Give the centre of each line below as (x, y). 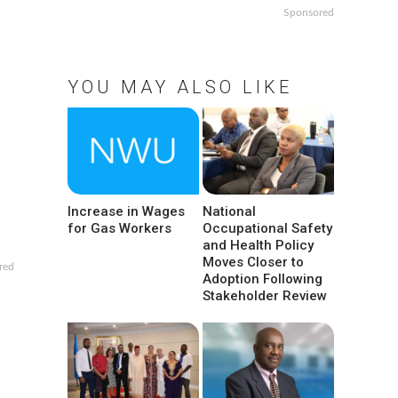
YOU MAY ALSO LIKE (180, 88)
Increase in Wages (126, 211)
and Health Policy (259, 245)
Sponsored (309, 13)
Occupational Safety (268, 228)
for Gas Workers (119, 228)
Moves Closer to (254, 262)
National (230, 211)
